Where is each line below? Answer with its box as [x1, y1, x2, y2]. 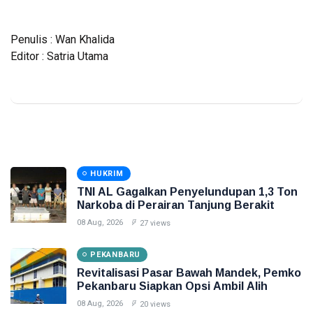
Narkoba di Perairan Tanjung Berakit [77, 198, 275, 211]
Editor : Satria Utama [10, 49, 108, 63]
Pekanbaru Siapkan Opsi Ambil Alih [77, 279, 268, 292]
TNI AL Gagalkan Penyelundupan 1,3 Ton [77, 185, 298, 198]
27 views [140, 218, 170, 228]
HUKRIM [90, 168, 124, 178]
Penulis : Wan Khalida [10, 32, 115, 46]
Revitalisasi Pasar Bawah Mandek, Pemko [77, 266, 301, 279]
